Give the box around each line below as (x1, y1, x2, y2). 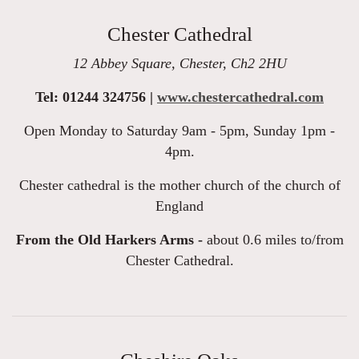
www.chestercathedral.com (157, 89, 324, 106)
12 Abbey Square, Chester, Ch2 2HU (72, 55, 287, 72)
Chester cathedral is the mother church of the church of (18, 177, 341, 194)
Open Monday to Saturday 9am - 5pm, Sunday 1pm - (24, 123, 335, 139)
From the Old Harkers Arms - (15, 232, 203, 248)
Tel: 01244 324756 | (35, 89, 157, 106)
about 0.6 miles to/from (202, 232, 344, 248)
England (155, 198, 204, 215)
